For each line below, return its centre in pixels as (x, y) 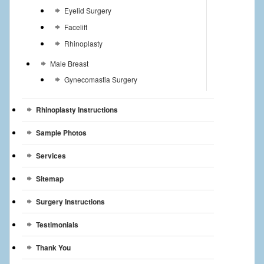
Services (51, 155)
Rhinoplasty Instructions (77, 109)
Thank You (53, 247)
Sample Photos (61, 132)
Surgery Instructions (70, 201)
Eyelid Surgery (88, 10)
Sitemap (49, 178)
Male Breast (69, 63)
